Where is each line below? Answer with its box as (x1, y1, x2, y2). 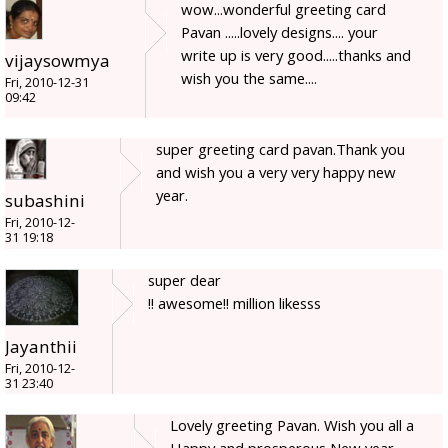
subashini (5, 189, 85, 213)
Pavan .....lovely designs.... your (181, 22, 378, 43)
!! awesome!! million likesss (148, 293, 321, 314)
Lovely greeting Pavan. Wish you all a (170, 415, 414, 436)
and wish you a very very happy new (156, 162, 396, 183)
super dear (148, 270, 221, 291)
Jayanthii (5, 334, 77, 358)
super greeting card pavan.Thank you (156, 139, 405, 160)
